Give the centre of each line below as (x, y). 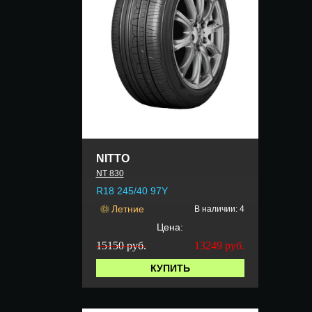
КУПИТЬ (170, 268)
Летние (127, 209)
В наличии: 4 (219, 209)
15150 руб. (121, 246)
